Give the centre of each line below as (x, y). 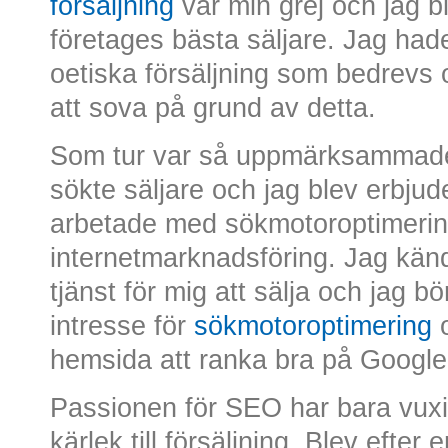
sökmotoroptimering (313, 325)
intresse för (122, 325)
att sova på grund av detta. (213, 107)
